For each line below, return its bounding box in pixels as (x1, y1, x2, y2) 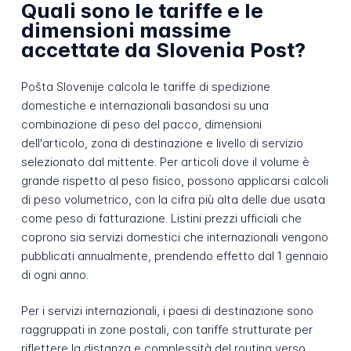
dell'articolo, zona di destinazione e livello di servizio (20, 135, 303, 150)
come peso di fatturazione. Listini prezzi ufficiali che (20, 210, 302, 226)
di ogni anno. (20, 266, 89, 282)
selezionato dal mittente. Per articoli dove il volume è (20, 154, 309, 169)
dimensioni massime (20, 18, 231, 43)
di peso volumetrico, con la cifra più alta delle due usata (20, 191, 325, 207)
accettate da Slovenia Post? (20, 38, 306, 63)
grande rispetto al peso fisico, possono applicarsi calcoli (20, 172, 328, 188)
